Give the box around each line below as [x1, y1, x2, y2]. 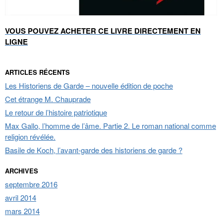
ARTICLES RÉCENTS [5, 67, 70, 77]
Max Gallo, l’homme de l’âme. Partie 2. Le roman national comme [5, 120, 216, 131]
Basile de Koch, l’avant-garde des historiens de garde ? [5, 145, 182, 156]
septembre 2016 [5, 179, 57, 190]
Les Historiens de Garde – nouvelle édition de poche [5, 80, 173, 91]
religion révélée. [5, 131, 55, 142]
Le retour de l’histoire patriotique [5, 107, 107, 118]
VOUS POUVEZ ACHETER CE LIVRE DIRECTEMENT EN [5, 25, 201, 37]
